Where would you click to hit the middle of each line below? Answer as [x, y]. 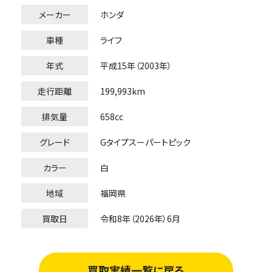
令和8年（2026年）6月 [140, 218]
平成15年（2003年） [136, 65]
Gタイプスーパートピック [145, 142]
